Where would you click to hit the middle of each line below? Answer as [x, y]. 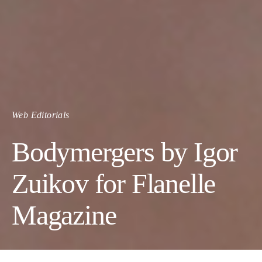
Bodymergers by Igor [125, 152]
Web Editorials [41, 115]
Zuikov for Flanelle [114, 183]
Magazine [64, 215]
